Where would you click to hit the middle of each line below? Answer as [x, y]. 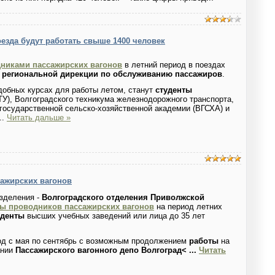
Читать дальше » [39, 117]
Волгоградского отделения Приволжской [123, 198]
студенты [174, 90]
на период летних [189, 207]
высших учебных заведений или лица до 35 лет [115, 216]
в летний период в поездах [174, 65]
